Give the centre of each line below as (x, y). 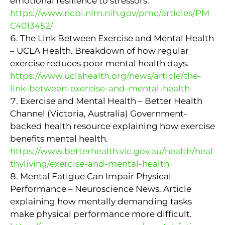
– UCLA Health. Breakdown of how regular (99, 50)
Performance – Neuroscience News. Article (101, 189)
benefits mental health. (59, 138)
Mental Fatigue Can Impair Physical (96, 176)
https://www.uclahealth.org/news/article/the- (106, 76)
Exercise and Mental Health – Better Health (111, 101)
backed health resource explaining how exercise (113, 126)
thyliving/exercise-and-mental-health (90, 163)
